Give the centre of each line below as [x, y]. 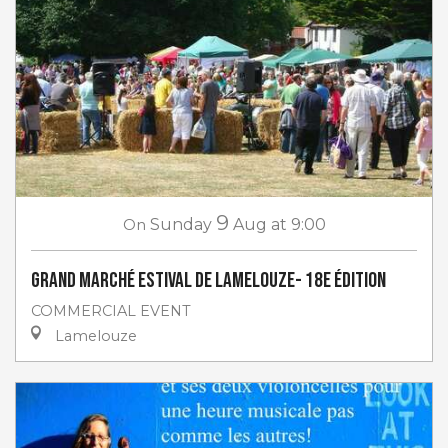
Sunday [180, 224]
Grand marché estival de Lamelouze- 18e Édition [208, 280]
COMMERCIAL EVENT [111, 310]
